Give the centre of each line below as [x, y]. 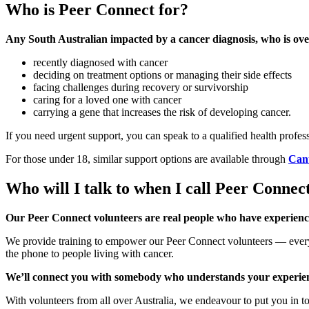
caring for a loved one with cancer [107, 99]
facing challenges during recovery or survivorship [141, 87]
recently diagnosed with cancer [100, 62]
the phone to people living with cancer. [90, 253]
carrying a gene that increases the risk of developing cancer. [163, 112]
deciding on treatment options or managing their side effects [162, 74]
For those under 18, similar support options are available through [147, 159]
